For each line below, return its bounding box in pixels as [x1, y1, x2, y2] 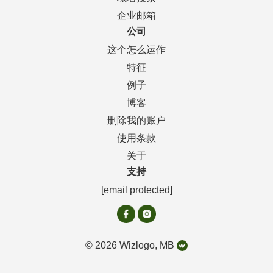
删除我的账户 [107, 115, 166, 126]
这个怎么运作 [107, 44, 166, 55]
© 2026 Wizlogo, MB [85, 239, 177, 250]
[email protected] [101, 184, 172, 195]
